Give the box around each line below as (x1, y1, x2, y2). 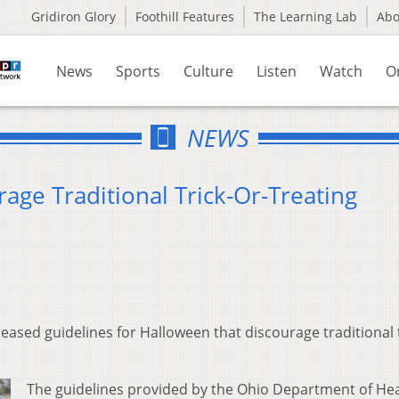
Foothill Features (135, 8, 234, 25)
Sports (116, 61, 160, 81)
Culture (183, 61, 233, 81)
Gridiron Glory (31, 8, 116, 25)
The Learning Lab (254, 8, 357, 25)
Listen (256, 61, 297, 81)
